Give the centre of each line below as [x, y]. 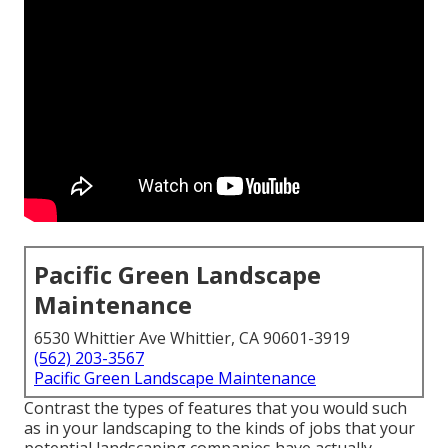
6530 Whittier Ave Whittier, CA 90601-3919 [192, 338]
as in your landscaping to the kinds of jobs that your [219, 428]
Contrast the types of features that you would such [215, 408]
